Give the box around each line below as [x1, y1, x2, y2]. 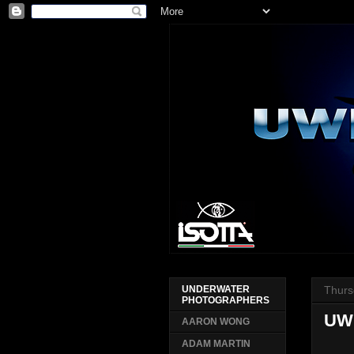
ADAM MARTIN [181, 338, 250, 350]
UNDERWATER [181, 284, 250, 296]
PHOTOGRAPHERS [181, 295, 269, 307]
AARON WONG [181, 316, 250, 328]
